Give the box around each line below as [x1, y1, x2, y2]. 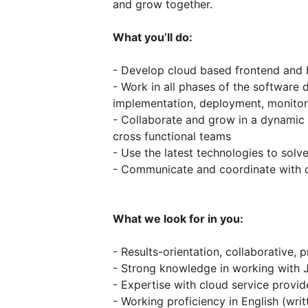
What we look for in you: [113, 212, 243, 225]
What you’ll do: [113, 30, 192, 44]
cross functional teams [113, 129, 231, 143]
